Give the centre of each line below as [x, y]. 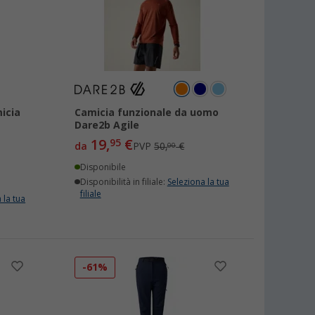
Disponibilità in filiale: [123, 182]
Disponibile [103, 167]
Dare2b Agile [107, 125]
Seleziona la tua [198, 182]
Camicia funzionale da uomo [147, 112]
